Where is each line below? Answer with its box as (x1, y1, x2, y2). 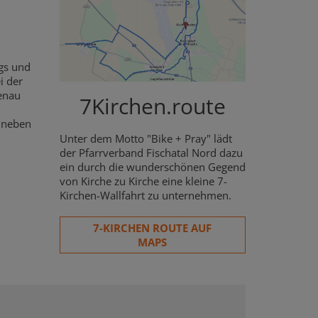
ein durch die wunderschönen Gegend (59, 159, 246, 174)
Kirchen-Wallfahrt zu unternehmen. (59, 187, 234, 202)
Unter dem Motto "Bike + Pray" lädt (59, 131, 232, 146)
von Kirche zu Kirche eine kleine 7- (59, 173, 227, 188)
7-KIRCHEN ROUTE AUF (93, 220, 212, 235)
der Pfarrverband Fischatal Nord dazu (59, 145, 243, 160)
